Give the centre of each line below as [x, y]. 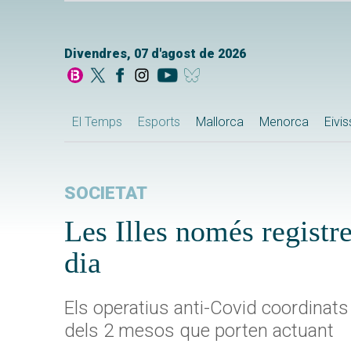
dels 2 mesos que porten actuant [199, 331]
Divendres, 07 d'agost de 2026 [155, 54]
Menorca [284, 122]
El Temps [97, 122]
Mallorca [220, 122]
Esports [159, 122]
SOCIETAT [106, 194]
